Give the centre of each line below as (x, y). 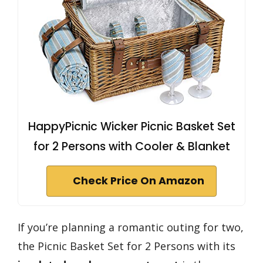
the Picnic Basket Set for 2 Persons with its (127, 246)
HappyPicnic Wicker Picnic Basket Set (131, 126)
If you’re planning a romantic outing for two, (131, 227)
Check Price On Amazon (139, 181)
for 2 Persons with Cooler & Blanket (131, 146)
